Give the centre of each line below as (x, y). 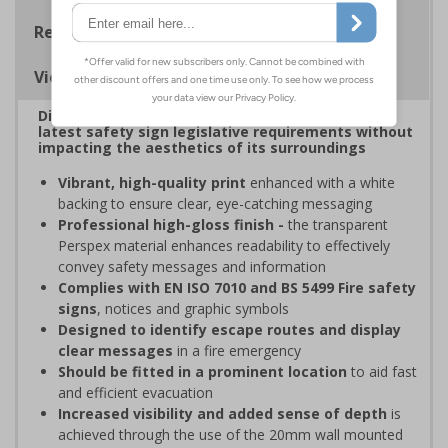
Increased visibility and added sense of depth (222, 413)
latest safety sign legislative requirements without (225, 131)
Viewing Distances (107, 76)
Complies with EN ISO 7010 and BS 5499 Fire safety (237, 287)
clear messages (115, 350)
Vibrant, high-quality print (152, 182)
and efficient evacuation (135, 392)
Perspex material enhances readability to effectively (224, 245)
